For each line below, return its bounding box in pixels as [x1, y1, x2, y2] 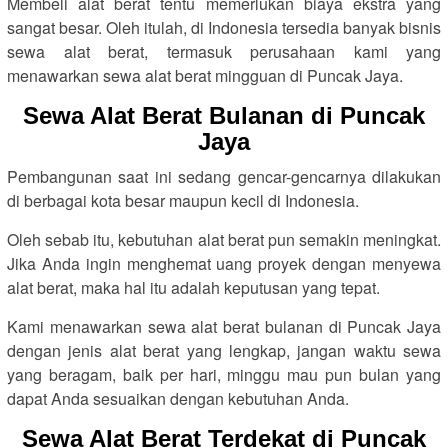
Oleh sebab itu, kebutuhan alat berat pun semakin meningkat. [7, 228, 441, 251]
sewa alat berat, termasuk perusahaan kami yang [7, 40, 441, 63]
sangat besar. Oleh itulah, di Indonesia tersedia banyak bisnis [7, 16, 441, 39]
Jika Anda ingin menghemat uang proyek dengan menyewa [7, 252, 441, 275]
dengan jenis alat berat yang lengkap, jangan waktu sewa [7, 339, 441, 362]
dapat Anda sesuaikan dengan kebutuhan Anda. [7, 387, 349, 410]
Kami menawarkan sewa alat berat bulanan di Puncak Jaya [7, 315, 441, 338]
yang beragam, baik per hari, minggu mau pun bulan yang [7, 363, 441, 386]
